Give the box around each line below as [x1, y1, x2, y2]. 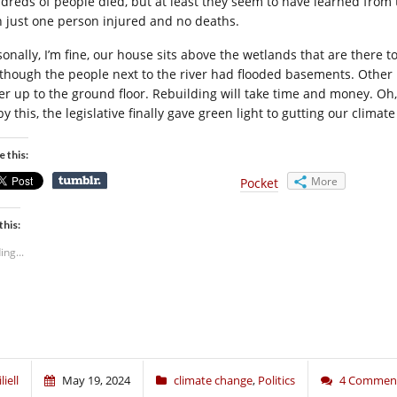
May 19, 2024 [62, 371, 130, 388]
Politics [258, 371, 295, 388]
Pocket [240, 174, 278, 191]
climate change [174, 371, 253, 388]
